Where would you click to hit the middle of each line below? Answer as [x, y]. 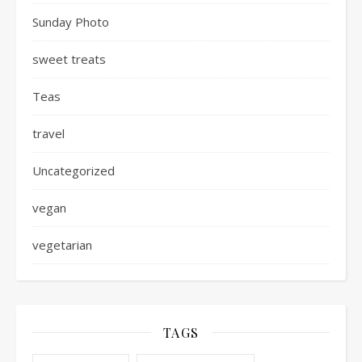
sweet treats [69, 59]
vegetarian [62, 244]
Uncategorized [74, 170]
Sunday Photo [71, 21]
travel [48, 133]
